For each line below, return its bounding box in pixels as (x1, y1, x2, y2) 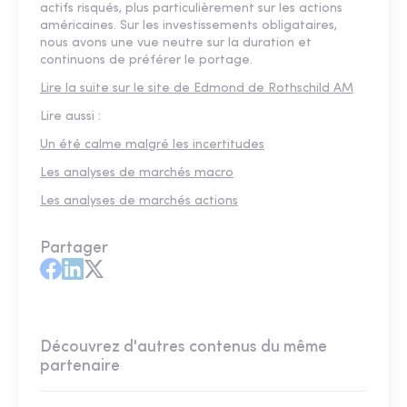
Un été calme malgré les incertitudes (40, 138, 264, 153)
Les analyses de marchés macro (40, 166, 233, 181)
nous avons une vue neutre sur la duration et (40, 36, 312, 51)
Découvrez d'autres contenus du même (40, 340, 327, 356)
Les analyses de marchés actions (40, 194, 238, 209)
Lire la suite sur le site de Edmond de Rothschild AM (40, 82, 353, 96)
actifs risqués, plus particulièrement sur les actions (40, 2, 342, 16)
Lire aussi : (40, 110, 101, 124)
